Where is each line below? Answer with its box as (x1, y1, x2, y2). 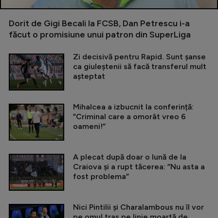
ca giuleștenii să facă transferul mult (73, 62, 206, 72)
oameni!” (73, 122, 106, 131)
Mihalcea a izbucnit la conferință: (73, 102, 194, 112)
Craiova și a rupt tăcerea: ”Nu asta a (73, 162, 205, 172)
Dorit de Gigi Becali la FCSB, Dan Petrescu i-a (9, 18, 190, 29)
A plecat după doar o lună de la (73, 152, 186, 162)
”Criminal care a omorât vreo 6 (73, 112, 186, 122)
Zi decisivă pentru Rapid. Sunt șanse (73, 52, 206, 62)
